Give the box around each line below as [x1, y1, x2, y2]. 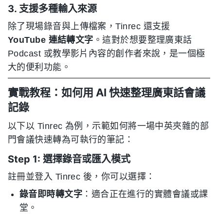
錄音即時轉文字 [19, 189, 83, 199]
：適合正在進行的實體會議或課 [82, 189, 208, 199]
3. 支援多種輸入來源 [8, 2, 97, 15]
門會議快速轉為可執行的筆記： [8, 134, 134, 145]
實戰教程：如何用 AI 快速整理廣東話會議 [8, 86, 205, 99]
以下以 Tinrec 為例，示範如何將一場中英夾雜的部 [8, 121, 209, 131]
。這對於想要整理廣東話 [93, 35, 192, 45]
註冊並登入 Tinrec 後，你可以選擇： [8, 171, 155, 182]
